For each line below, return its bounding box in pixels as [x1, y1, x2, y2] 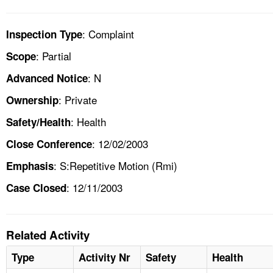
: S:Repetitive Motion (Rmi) [54, 157, 177, 173]
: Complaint [82, 26, 134, 41]
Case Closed [6, 180, 66, 195]
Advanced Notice [6, 70, 88, 85]
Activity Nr [79, 249, 130, 264]
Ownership [6, 92, 58, 107]
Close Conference [6, 136, 92, 151]
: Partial [36, 48, 71, 63]
